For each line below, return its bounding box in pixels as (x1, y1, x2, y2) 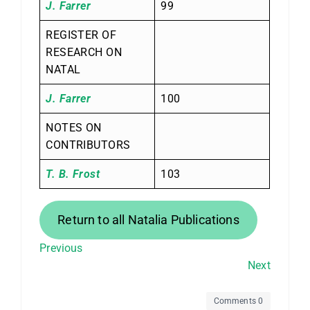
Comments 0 (213, 295, 264, 306)
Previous (39, 241, 83, 255)
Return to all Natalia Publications (57, 212, 239, 228)
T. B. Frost (46, 167, 100, 181)
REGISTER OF (46, 28, 117, 42)
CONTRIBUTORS (46, 138, 131, 152)
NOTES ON (46, 120, 102, 134)
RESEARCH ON (46, 45, 122, 59)
